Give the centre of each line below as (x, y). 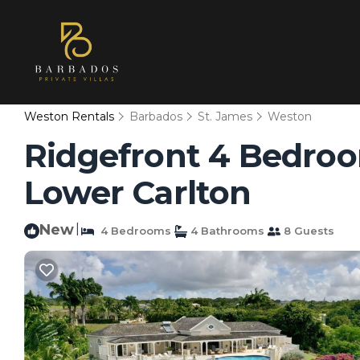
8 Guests (307, 231)
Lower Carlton (138, 192)
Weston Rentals (71, 117)
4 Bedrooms (133, 231)
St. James (225, 117)
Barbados (156, 117)
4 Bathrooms (226, 231)
